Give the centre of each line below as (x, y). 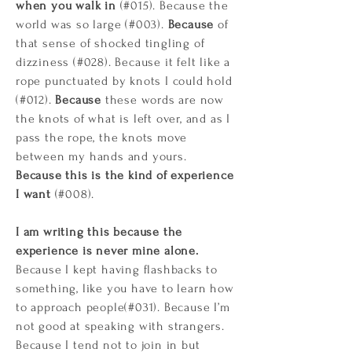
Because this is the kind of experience (125, 175)
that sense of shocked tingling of (110, 43)
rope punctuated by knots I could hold (124, 81)
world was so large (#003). (92, 24)
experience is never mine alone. (107, 251)
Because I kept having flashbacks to (117, 269)
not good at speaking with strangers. (120, 326)
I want (33, 194)
